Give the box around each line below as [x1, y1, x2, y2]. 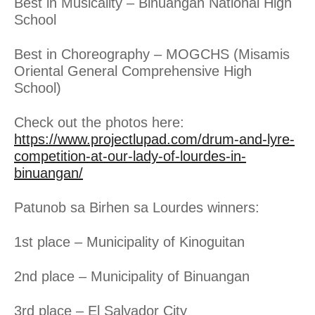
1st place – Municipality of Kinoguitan [14, 233, 245, 250]
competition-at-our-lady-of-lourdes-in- [14, 148, 246, 164]
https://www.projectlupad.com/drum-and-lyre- [14, 131, 295, 147]
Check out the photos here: [14, 114, 184, 130]
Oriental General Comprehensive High [14, 63, 252, 79]
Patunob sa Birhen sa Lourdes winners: [14, 199, 259, 215]
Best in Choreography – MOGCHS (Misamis [14, 46, 290, 62]
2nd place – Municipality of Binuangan [14, 268, 250, 284]
